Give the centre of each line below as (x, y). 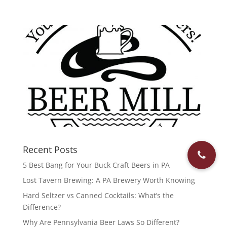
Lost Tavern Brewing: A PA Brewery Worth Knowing (109, 180)
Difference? (42, 207)
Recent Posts (50, 150)
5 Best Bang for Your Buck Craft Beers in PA (96, 165)
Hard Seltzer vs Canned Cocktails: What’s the (98, 196)
